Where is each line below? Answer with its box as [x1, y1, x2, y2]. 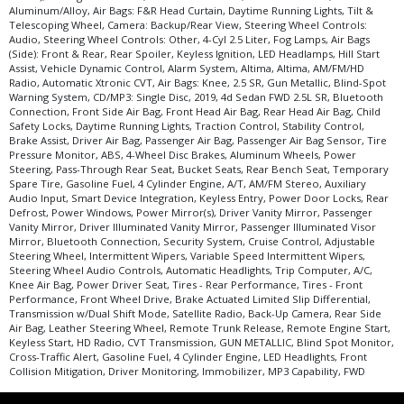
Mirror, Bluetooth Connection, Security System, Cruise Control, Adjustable [9, 234, 375, 249]
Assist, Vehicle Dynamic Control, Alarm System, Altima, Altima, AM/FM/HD [9, 61, 364, 76]
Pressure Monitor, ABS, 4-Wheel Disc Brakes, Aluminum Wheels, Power [9, 148, 356, 162]
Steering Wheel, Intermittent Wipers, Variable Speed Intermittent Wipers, [9, 249, 365, 263]
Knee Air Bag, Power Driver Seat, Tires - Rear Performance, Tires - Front [9, 278, 363, 292]
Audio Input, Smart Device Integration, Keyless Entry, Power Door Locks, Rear [9, 191, 389, 206]
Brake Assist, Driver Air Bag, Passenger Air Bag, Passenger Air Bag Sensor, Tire [9, 133, 387, 148]
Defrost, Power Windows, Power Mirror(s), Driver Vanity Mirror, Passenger [9, 206, 372, 220]
